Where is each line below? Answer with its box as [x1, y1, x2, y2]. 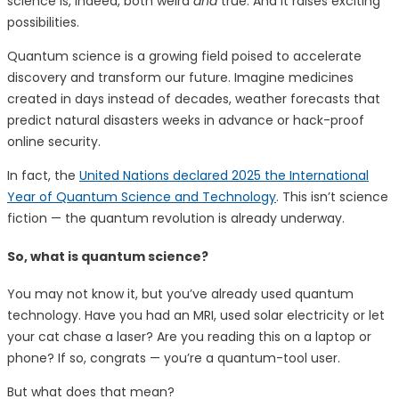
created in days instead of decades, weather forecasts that [7, 90, 380, 109]
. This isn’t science [276, 188, 388, 207]
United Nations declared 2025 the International [79, 167, 369, 185]
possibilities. [7, 13, 79, 32]
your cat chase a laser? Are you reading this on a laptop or [7, 328, 371, 346]
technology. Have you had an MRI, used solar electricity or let [7, 306, 385, 325]
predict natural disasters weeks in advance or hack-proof [7, 111, 364, 130]
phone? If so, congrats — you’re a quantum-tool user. [7, 349, 340, 368]
